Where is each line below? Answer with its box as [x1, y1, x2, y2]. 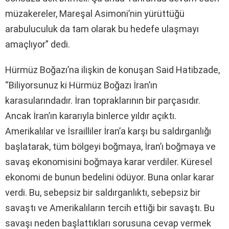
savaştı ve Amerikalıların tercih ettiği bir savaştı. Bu [5, 202, 215, 213]
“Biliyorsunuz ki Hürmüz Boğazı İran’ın [5, 79, 157, 90]
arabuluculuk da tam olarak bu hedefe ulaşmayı [5, 23, 199, 34]
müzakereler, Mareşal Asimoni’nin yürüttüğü [5, 8, 185, 19]
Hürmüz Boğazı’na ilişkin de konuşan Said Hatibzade [5, 64, 218, 75]
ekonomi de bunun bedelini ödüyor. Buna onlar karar [5, 171, 214, 182]
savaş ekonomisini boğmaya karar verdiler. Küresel [5, 156, 212, 167]
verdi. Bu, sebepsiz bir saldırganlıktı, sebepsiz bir [5, 187, 200, 198]
